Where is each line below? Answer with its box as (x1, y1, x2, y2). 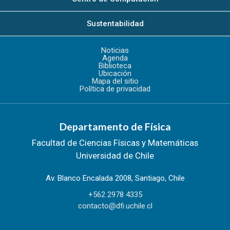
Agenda (102, 53, 128, 63)
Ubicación (99, 68, 131, 78)
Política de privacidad (80, 84, 150, 93)
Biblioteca (99, 61, 131, 70)
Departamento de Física (59, 120, 171, 132)
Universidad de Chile (76, 150, 154, 161)
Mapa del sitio (91, 76, 139, 86)
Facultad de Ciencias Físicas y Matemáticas (32, 137, 198, 148)
